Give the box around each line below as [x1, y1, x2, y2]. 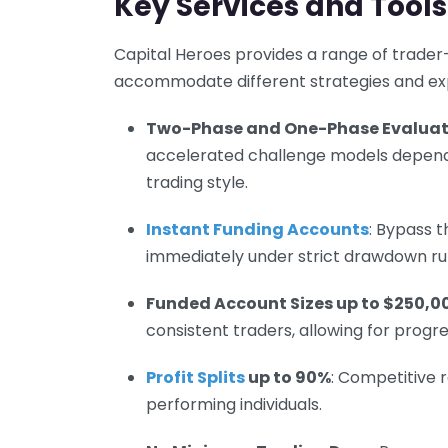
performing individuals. [146, 392, 322, 416]
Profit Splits [146, 365, 245, 389]
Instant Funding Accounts [146, 217, 369, 241]
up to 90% [245, 365, 331, 389]
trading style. [146, 170, 248, 194]
